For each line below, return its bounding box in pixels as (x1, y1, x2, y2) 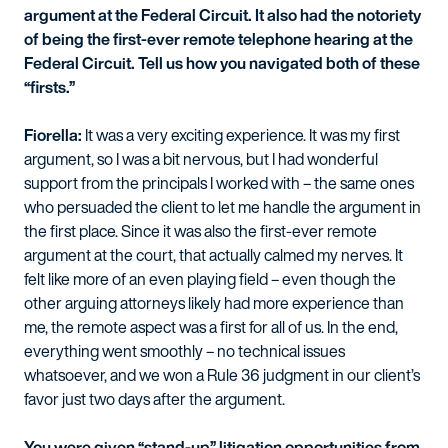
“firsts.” (24, 75, 75, 99)
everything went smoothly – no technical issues (24, 339, 345, 363)
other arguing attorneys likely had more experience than (24, 291, 404, 315)
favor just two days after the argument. (24, 387, 285, 411)
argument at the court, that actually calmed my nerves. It (24, 243, 403, 267)
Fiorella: (24, 123, 82, 147)
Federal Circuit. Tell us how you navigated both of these (24, 51, 420, 75)
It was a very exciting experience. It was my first (82, 123, 400, 147)
